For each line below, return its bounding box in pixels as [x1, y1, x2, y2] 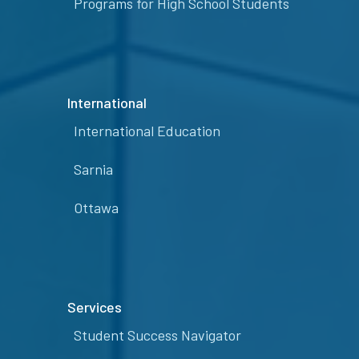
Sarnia [74, 160, 113, 179]
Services [67, 298, 122, 317]
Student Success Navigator [74, 326, 241, 345]
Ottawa [74, 199, 119, 217]
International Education [74, 122, 220, 140]
